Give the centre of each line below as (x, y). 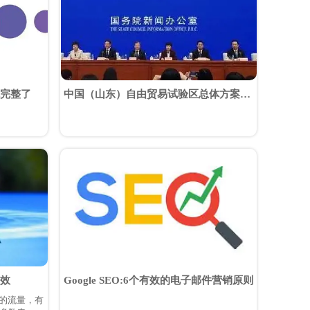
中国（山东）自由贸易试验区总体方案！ (157, 94)
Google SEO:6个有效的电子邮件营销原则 (159, 280)
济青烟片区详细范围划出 (121, 108)
